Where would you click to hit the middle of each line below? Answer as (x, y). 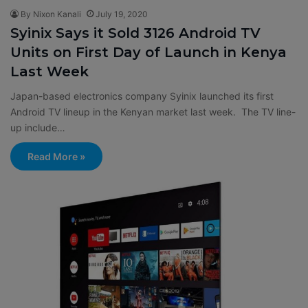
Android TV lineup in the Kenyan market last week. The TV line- (153, 111)
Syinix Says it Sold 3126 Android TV (135, 33)
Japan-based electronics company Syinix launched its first (142, 96)
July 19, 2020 (122, 14)
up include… (38, 127)
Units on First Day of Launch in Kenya (148, 52)
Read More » (56, 156)
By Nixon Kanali (51, 14)
